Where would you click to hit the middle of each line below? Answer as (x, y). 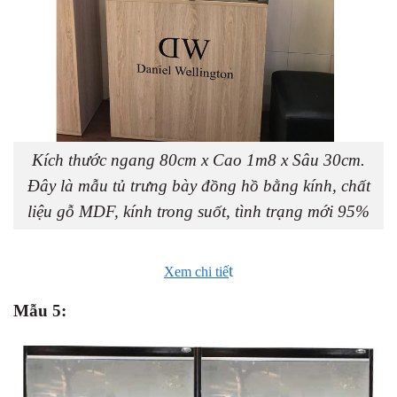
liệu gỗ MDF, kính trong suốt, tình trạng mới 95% (198, 211)
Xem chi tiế (196, 271)
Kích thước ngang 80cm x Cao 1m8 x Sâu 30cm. (198, 160)
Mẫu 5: (40, 310)
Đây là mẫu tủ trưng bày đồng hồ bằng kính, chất (198, 185)
